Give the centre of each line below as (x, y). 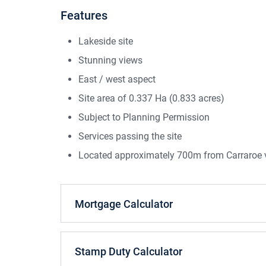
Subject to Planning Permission (144, 118)
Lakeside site (106, 42)
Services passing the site (130, 137)
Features (84, 16)
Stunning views (110, 61)
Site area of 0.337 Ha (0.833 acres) (151, 99)
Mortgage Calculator (124, 204)
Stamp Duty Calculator (129, 252)
